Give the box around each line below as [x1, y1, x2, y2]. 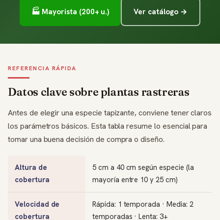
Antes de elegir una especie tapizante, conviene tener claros [8, 108, 212, 118]
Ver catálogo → [134, 7, 188, 17]
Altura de [15, 163, 47, 172]
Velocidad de [15, 199, 60, 209]
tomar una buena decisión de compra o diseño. [8, 134, 165, 144]
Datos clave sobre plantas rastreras [8, 85, 190, 99]
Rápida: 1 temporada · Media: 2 [92, 199, 193, 209]
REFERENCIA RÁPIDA [8, 64, 77, 72]
